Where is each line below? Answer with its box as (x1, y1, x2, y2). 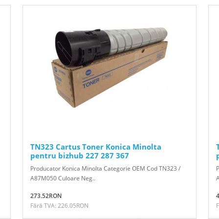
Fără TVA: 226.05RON (30, 201, 88, 210)
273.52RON (30, 191, 62, 200)
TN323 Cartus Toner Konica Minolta (30, 141, 161, 152)
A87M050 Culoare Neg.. (30, 174, 95, 182)
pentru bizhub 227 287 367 (30, 150, 129, 160)
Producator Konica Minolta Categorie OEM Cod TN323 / (30, 164, 180, 173)
